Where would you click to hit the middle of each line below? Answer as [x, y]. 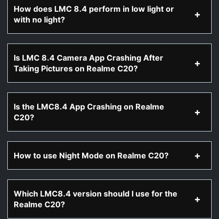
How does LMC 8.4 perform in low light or [94, 9]
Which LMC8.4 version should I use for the [96, 194]
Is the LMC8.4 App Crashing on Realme [89, 107]
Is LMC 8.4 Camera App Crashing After [88, 58]
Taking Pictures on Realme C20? [76, 68]
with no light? [39, 20]
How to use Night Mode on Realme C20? [91, 155]
